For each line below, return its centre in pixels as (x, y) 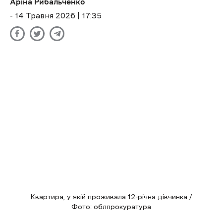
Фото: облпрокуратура (111, 207)
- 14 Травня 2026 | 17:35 (56, 16)
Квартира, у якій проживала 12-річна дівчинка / (111, 197)
